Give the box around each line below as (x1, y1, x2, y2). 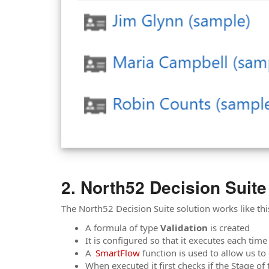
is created (208, 221, 250, 234)
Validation (160, 221, 208, 234)
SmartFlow (95, 246, 140, 259)
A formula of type (85, 221, 160, 234)
